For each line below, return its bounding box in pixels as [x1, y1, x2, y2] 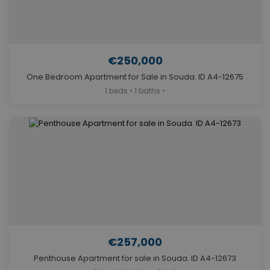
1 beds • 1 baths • [105, 86, 165, 96]
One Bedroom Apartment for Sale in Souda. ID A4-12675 [27, 71, 243, 83]
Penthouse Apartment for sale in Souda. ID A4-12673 [34, 253, 236, 265]
